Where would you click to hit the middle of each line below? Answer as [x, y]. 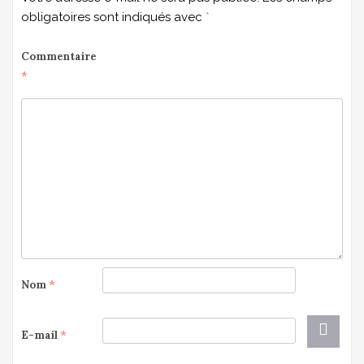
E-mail [41, 335]
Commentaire [59, 56]
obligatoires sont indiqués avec [113, 17]
